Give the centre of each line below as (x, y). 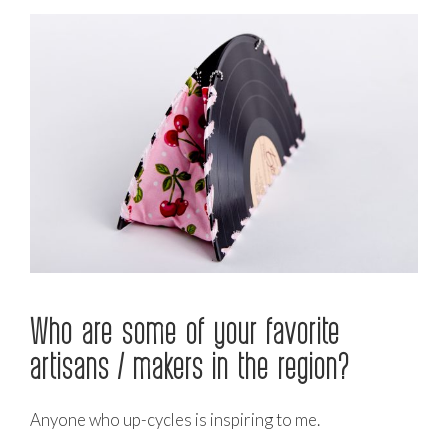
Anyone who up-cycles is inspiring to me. (175, 419)
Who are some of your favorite (185, 329)
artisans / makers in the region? (190, 364)
